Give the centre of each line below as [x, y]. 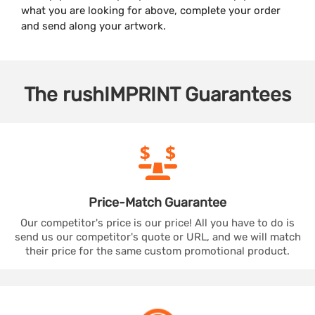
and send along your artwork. [94, 26]
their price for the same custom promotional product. [157, 251]
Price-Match [127, 203]
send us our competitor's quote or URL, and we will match [157, 237]
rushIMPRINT [121, 95]
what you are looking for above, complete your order [151, 11]
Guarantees [238, 95]
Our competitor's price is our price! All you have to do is [157, 223]
